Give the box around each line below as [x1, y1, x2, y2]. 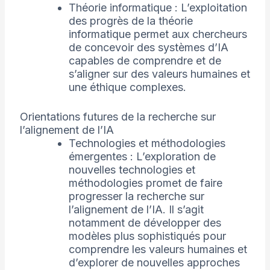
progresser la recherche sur [68, 190, 204, 203]
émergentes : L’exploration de [68, 150, 216, 163]
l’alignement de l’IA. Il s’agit [68, 203, 204, 216]
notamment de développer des [68, 216, 221, 230]
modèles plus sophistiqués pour [68, 230, 226, 243]
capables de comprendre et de [68, 54, 221, 67]
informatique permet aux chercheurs [68, 28, 247, 41]
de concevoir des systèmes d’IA [68, 41, 228, 54]
